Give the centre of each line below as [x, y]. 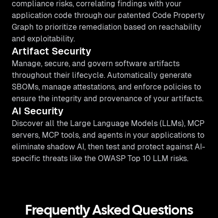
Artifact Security [51, 51]
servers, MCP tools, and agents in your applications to [108, 135]
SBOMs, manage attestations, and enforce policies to [106, 87]
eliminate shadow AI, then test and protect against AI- [109, 147]
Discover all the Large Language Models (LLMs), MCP [108, 123]
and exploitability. [43, 39]
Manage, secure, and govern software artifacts [96, 64]
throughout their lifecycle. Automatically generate [102, 75]
